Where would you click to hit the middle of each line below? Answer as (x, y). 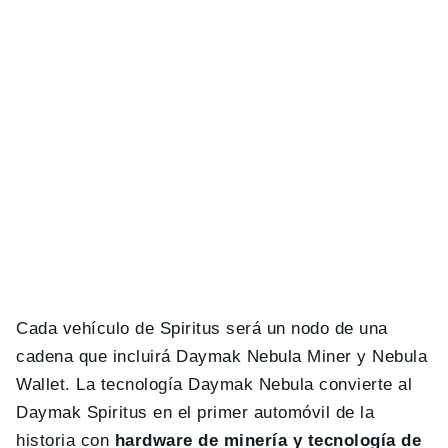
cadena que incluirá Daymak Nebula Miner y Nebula (222, 357)
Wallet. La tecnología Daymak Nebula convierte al (214, 385)
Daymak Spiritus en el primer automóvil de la (195, 413)
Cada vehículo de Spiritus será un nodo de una (202, 329)
